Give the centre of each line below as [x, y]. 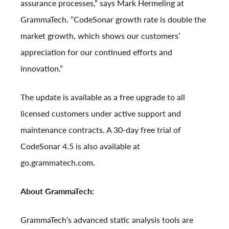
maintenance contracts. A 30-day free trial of [101, 129]
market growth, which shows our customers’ [100, 35]
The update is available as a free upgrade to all [103, 97]
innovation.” [42, 68]
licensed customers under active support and [101, 113]
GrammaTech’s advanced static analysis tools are [107, 219]
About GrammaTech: [57, 191]
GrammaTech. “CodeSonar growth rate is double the [113, 19]
